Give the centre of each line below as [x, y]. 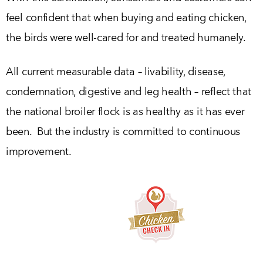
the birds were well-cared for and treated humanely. [127, 38]
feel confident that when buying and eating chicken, [126, 18]
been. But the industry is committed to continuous [123, 132]
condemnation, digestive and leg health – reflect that [129, 92]
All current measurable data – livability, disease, [116, 73]
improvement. [39, 152]
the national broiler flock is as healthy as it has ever [125, 112]
